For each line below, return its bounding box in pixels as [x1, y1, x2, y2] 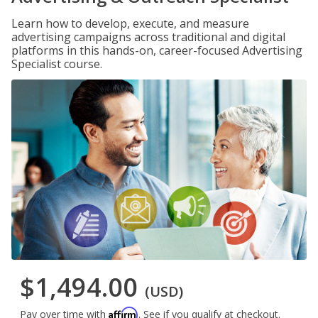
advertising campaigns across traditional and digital [11, 29, 285, 45]
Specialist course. [11, 56, 102, 72]
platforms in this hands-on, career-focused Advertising [11, 43, 302, 58]
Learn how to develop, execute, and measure [11, 16, 249, 31]
